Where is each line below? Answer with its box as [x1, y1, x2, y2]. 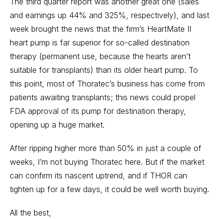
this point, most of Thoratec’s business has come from [10, 79, 205, 88]
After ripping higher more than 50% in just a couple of [10, 143, 201, 153]
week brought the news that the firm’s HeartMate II [10, 24, 191, 34]
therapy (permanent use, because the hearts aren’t [10, 51, 191, 61]
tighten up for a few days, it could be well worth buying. [10, 184, 209, 194]
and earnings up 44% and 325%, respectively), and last [10, 10, 209, 20]
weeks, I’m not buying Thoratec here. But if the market [10, 157, 204, 167]
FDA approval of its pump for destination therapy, [10, 106, 186, 116]
